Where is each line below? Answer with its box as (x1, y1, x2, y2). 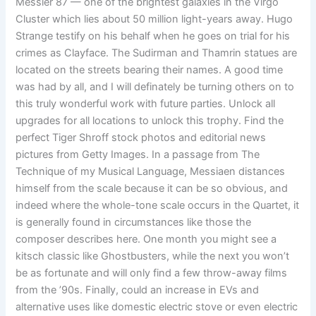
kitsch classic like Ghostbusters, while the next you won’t (16, 250, 290, 263)
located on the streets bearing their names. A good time (16, 63, 284, 77)
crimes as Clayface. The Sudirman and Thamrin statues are (16, 47, 298, 60)
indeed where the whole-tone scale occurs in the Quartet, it (16, 199, 300, 212)
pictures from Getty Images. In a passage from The (16, 148, 260, 162)
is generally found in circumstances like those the (16, 216, 252, 229)
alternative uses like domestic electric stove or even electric (16, 300, 298, 314)
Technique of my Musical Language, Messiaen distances (16, 165, 286, 178)
